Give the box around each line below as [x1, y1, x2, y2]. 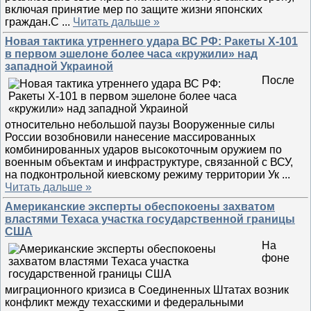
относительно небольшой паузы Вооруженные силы [5, 119, 275, 131]
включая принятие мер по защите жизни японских [5, 3, 262, 15]
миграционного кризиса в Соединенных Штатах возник [5, 284, 289, 296]
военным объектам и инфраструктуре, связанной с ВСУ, [5, 156, 293, 168]
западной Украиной [5, 60, 113, 72]
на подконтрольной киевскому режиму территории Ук [5, 169, 282, 180]
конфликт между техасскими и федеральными [5, 296, 244, 308]
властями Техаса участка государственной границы [5, 213, 295, 225]
